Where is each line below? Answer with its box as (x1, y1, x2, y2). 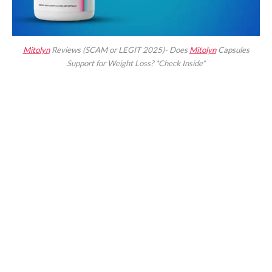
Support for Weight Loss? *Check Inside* (67, 58, 205, 68)
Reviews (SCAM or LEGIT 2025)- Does (49, 44, 189, 55)
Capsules (216, 44, 250, 55)
